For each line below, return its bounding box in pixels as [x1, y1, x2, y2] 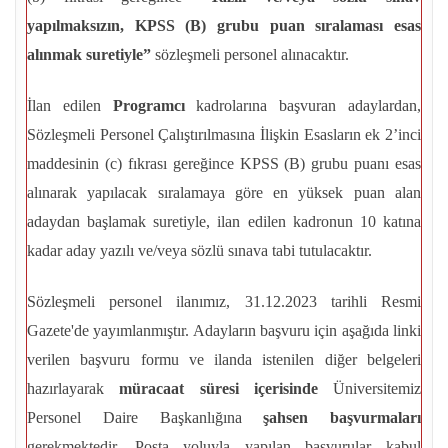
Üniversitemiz [317, 380, 421, 398]
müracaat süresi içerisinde [119, 380, 318, 398]
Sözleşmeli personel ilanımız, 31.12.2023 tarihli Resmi [27, 293, 421, 311]
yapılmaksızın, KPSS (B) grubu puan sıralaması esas [27, 17, 421, 35]
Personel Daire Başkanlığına [27, 409, 264, 427]
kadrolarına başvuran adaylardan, [184, 97, 422, 115]
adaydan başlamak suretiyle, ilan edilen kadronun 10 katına [27, 213, 421, 231]
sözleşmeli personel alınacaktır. [151, 46, 349, 64]
